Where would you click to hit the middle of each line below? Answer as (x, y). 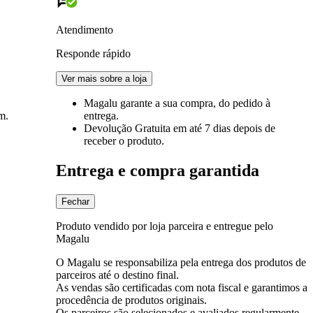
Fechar (75, 201)
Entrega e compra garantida (158, 170)
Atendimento (85, 29)
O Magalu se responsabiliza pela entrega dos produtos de (181, 262)
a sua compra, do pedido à (213, 103)
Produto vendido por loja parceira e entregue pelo (165, 226)
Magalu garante (119, 103)
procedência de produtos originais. (131, 300)
